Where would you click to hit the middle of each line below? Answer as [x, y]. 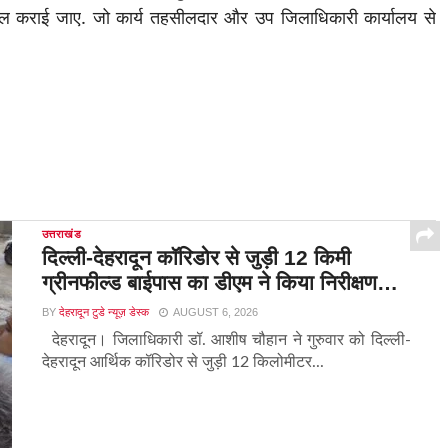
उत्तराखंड [61, 234]
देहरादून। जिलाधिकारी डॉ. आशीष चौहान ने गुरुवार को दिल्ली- [226, 340]
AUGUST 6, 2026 [215, 312]
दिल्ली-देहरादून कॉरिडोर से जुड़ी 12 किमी [196, 258]
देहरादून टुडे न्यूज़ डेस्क [103, 312]
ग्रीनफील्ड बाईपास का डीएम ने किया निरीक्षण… [219, 283]
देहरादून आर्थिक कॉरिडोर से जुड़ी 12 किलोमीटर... [182, 362]
